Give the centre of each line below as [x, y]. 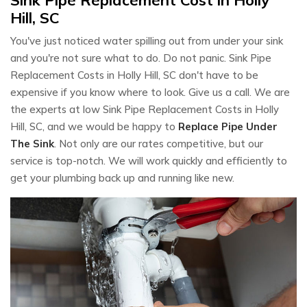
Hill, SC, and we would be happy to [94, 126]
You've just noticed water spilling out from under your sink [147, 40]
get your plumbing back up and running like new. [122, 177]
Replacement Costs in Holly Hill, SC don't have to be [134, 75]
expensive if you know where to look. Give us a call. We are [150, 92]
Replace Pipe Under [228, 126]
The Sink [32, 143]
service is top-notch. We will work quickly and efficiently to [149, 160]
